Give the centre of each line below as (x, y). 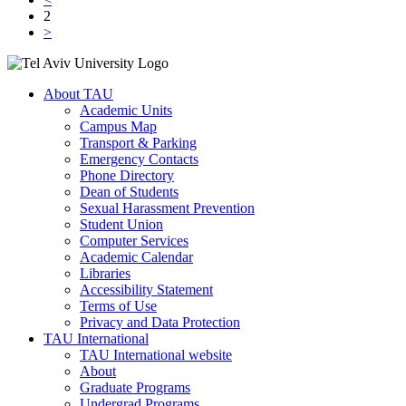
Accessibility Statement (146, 290)
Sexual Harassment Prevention (167, 208)
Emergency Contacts (139, 159)
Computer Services (134, 241)
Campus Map (118, 127)
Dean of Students (129, 192)
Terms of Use (118, 306)
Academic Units (126, 111)
